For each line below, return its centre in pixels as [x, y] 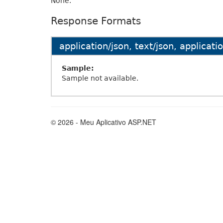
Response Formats [96, 21]
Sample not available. [100, 78]
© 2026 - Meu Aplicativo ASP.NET [104, 122]
